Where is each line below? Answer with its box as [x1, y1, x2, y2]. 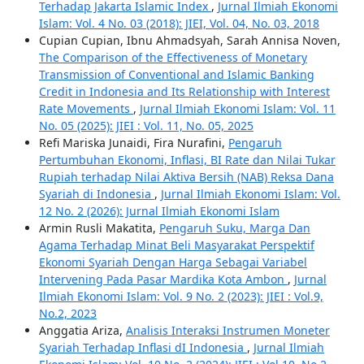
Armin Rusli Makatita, [38, 220, 159, 236]
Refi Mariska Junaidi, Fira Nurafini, [38, 135, 228, 151]
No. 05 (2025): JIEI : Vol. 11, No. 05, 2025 [38, 118, 253, 134]
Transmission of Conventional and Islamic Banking [38, 67, 314, 83]
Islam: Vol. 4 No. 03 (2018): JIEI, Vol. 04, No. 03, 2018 [38, 15, 319, 32]
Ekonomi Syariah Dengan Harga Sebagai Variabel [38, 254, 307, 271]
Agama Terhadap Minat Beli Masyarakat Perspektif [38, 237, 314, 253]
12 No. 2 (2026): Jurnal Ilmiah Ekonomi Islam [38, 203, 279, 219]
